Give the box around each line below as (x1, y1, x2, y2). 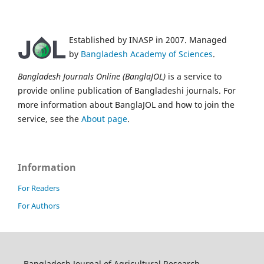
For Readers (18, 182, 60, 193)
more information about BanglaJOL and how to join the (18, 98, 235, 110)
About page (81, 113, 127, 124)
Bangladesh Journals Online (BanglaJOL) (18, 70, 166, 82)
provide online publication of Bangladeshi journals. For (18, 84, 236, 96)
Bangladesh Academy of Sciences (81, 48, 213, 60)
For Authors (18, 200, 60, 211)
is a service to (166, 70, 222, 82)
